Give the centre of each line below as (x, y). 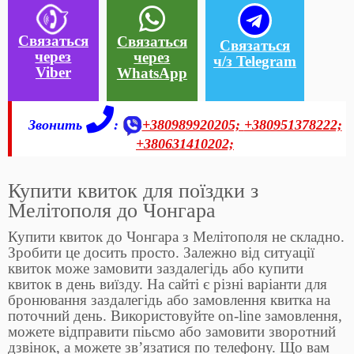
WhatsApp (152, 73)
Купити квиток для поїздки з (133, 191)
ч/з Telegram (254, 61)
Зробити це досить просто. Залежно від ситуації (161, 253)
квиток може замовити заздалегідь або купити (156, 269)
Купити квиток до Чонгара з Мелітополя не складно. (176, 237)
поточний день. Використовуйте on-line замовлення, (175, 316)
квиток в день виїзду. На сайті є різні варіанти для (168, 284)
